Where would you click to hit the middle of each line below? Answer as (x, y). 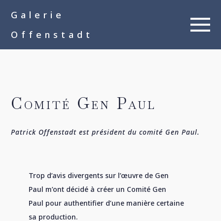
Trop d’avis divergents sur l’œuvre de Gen (99, 175)
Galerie (37, 15)
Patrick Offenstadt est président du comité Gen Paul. (105, 132)
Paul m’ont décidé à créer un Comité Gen (98, 189)
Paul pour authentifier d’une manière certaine (107, 203)
